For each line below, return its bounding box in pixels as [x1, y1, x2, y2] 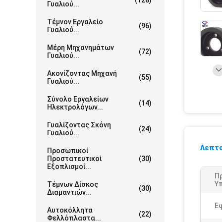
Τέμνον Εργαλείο [47, 18, 103, 26]
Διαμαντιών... [47, 188, 91, 196]
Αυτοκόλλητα [47, 206, 93, 214]
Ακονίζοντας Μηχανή [47, 69, 117, 77]
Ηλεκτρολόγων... [47, 103, 103, 111]
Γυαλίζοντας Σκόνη [47, 121, 111, 129]
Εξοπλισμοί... [47, 163, 91, 170]
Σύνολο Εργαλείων [47, 95, 109, 103]
